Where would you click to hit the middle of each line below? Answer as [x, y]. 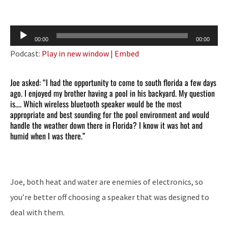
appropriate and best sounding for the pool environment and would [110, 114]
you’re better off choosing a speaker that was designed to [110, 197]
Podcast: [26, 53]
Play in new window [75, 53]
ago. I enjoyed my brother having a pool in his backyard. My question [112, 93]
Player [21, 48]
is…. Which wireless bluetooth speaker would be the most [96, 104]
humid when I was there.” [48, 136]
